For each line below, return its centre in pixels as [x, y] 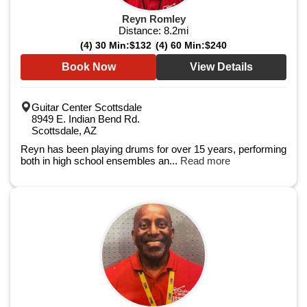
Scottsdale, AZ [64, 131]
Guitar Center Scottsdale [87, 107]
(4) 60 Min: [180, 45]
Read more [205, 161]
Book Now [88, 67]
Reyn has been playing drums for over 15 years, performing [153, 149]
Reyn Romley [153, 19]
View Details [221, 67]
